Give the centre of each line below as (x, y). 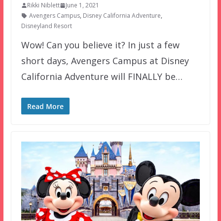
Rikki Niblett (43, 5)
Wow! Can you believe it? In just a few (100, 45)
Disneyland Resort (46, 26)
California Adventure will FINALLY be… (102, 77)
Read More (45, 107)
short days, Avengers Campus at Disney (105, 61)
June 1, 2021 (82, 5)
